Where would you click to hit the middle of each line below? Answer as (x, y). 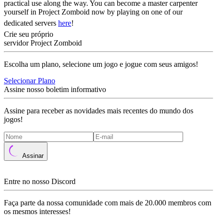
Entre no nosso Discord (40, 181)
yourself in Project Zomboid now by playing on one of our (93, 12)
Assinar (33, 156)
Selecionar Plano (30, 81)
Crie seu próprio (29, 34)
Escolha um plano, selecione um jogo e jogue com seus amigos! (101, 64)
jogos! (13, 119)
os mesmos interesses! (37, 211)
